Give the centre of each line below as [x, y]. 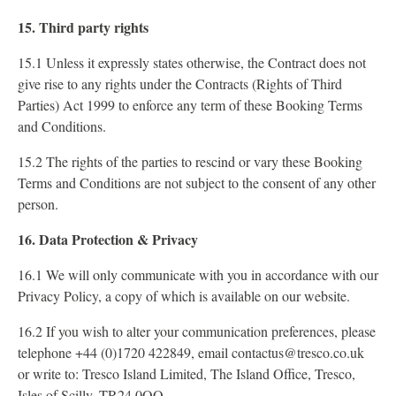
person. [38, 204]
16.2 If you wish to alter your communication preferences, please [197, 331]
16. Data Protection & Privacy [108, 239]
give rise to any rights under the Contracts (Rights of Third [180, 84]
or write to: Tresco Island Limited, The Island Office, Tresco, [187, 373]
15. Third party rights [83, 27]
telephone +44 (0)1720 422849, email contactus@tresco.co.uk [191, 352]
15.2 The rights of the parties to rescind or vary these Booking [190, 161]
